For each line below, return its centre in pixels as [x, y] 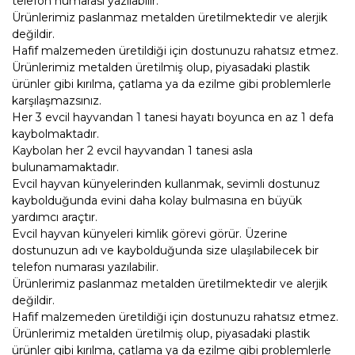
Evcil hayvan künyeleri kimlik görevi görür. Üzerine [150, 234]
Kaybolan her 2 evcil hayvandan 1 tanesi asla [132, 151]
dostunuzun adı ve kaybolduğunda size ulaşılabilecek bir [165, 250]
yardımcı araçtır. [55, 217]
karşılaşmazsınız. [57, 101]
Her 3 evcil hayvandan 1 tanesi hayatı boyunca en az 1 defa [173, 117]
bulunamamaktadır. [65, 167]
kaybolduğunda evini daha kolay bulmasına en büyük [157, 200]
